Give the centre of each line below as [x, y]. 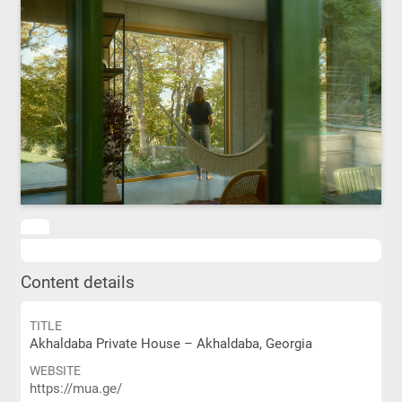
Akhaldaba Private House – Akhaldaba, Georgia [170, 344]
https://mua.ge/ [75, 389]
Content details [77, 283]
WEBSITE [55, 371]
